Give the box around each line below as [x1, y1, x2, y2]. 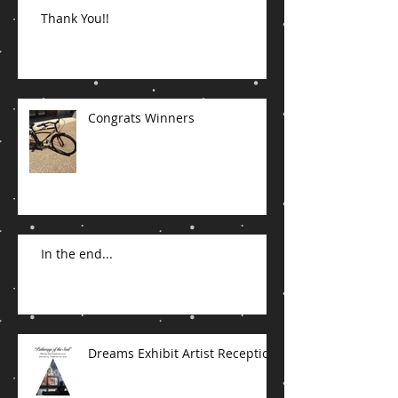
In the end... [41, 289, 113, 306]
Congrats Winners [88, 153, 195, 171]
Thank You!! [41, 53, 109, 71]
